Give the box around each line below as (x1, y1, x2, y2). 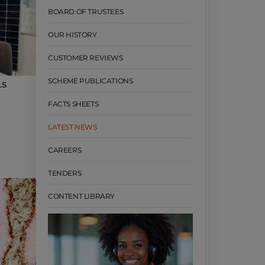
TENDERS (48, 169, 82, 178)
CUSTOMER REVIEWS (48, 53, 123, 63)
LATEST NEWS (48, 122, 97, 132)
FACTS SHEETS (48, 99, 99, 109)
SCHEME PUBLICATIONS (48, 76, 133, 86)
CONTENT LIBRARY (48, 192, 115, 201)
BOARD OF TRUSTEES (48, 7, 124, 17)
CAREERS (48, 146, 82, 155)
